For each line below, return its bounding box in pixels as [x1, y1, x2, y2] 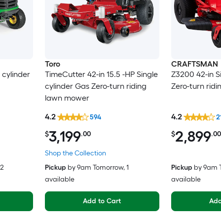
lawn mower [44, 93, 89, 103]
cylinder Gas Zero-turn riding [44, 81, 147, 91]
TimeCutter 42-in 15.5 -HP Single [44, 69, 158, 79]
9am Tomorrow [76, 163, 123, 172]
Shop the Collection [44, 149, 106, 158]
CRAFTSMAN [171, 59, 218, 69]
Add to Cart [82, 197, 121, 206]
